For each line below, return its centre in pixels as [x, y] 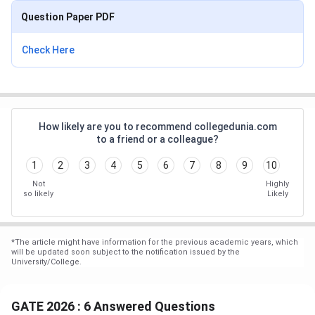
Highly [277, 184]
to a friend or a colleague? [157, 140]
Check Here [48, 50]
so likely [38, 194]
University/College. [46, 262]
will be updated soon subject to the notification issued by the [126, 252]
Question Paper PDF [68, 17]
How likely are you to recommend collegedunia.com [157, 127]
